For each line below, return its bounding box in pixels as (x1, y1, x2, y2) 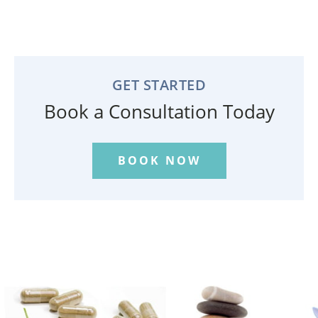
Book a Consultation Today (43, 99, 275, 124)
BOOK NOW (117, 153, 201, 168)
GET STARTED (111, 75, 207, 94)
